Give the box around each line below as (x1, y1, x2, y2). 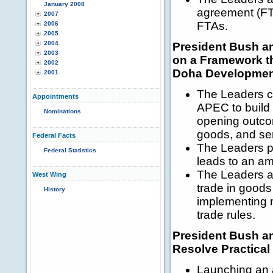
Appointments (32, 93, 79, 100)
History (44, 186, 65, 193)
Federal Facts (32, 132, 76, 139)
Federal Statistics (44, 147, 96, 154)
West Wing (32, 171, 66, 178)
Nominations (44, 108, 81, 115)
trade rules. (197, 208, 255, 221)
